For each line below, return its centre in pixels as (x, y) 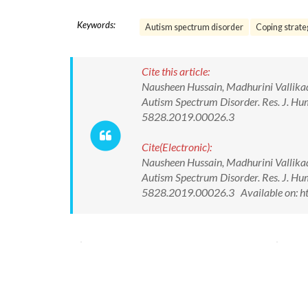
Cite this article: (176, 71)
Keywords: (96, 25)
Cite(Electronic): (177, 147)
